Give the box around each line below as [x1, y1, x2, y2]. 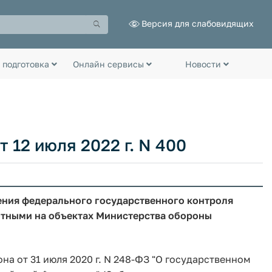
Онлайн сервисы [73, 58, 146, 69]
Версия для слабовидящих [141, 18, 254, 29]
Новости [185, 58, 223, 69]
